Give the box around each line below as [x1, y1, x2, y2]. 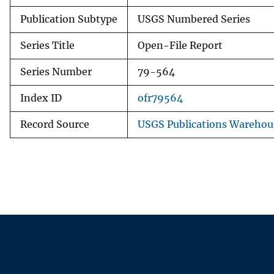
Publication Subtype [20, 13, 117, 25]
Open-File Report [138, 39, 223, 51]
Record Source [20, 118, 89, 130]
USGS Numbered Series [138, 13, 250, 25]
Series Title [20, 39, 75, 51]
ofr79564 [138, 92, 183, 104]
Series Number [20, 65, 92, 78]
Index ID [20, 92, 62, 104]
